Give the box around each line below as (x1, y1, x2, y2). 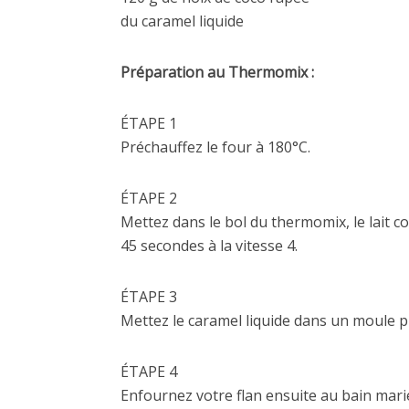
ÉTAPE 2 (121, 187, 177, 208)
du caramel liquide (121, 10, 244, 31)
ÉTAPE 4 (121, 361, 177, 382)
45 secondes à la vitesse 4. (121, 235, 298, 256)
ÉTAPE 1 (121, 112, 177, 133)
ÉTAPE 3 (121, 286, 177, 307)
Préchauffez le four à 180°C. (121, 136, 310, 157)
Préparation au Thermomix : (121, 61, 314, 82)
